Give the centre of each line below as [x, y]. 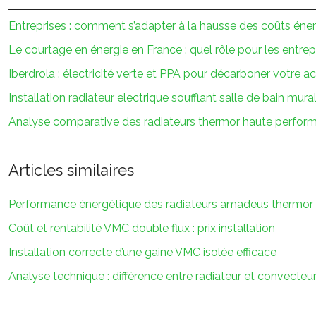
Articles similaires [71, 170]
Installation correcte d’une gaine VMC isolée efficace [142, 252]
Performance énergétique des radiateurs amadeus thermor [161, 204]
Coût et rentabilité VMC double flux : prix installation [142, 228]
